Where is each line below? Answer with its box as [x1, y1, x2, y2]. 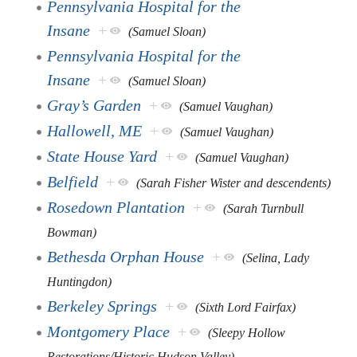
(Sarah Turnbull [223, 201, 304, 215]
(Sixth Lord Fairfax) [195, 300, 296, 314]
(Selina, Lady [242, 250, 310, 265]
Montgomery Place [47, 322, 171, 340]
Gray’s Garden [47, 96, 142, 114]
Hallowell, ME [47, 121, 143, 139]
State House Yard [47, 147, 158, 165]
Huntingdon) [47, 274, 112, 288]
